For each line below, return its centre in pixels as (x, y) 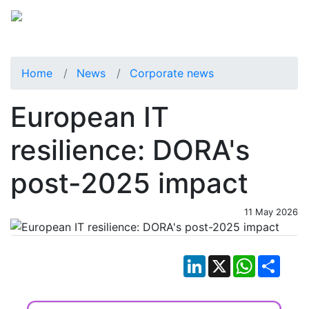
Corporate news (172, 73)
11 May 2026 (271, 211)
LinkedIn (227, 260)
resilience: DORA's (130, 150)
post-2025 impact (129, 183)
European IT (90, 117)
